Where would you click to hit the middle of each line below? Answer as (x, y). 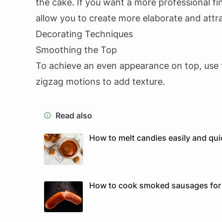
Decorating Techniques (84, 34)
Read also (74, 115)
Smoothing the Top (76, 50)
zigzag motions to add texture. (100, 82)
